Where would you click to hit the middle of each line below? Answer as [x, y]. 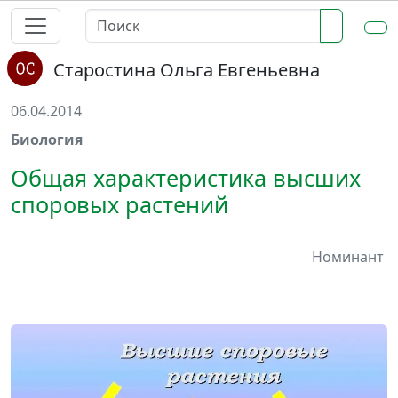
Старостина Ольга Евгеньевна [187, 70]
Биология [47, 139]
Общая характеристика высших [186, 178]
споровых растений [119, 204]
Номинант [348, 257]
